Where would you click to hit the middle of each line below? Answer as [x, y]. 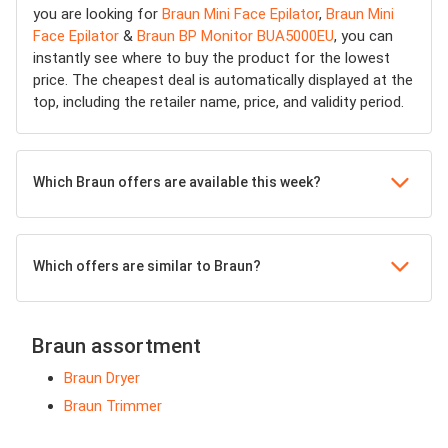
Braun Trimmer [113, 406]
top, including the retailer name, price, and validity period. [218, 102]
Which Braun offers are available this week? [177, 182]
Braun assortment [116, 346]
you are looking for [97, 14]
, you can [363, 36]
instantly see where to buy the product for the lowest [211, 58]
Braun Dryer [102, 378]
